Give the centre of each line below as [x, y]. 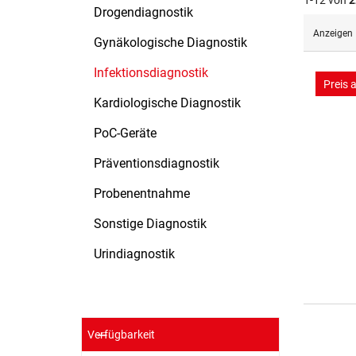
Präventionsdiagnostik [157, 163]
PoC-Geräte [125, 133]
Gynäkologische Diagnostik [170, 43]
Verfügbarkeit [121, 335]
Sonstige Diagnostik [150, 224]
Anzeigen [333, 33]
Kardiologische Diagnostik [167, 103]
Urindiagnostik [134, 254]
